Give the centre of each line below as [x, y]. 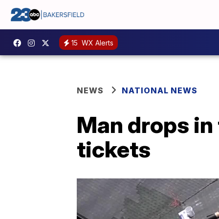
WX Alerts [97, 43]
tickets [114, 149]
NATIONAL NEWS [160, 90]
